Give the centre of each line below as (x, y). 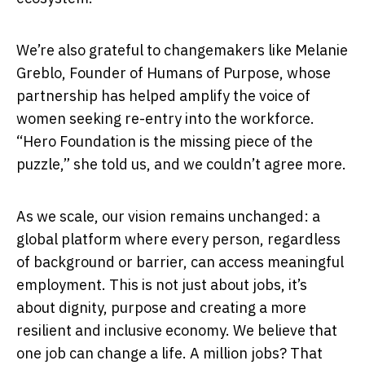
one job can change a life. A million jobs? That (169, 353)
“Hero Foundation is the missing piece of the (165, 141)
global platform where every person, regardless (178, 239)
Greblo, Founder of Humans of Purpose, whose (174, 73)
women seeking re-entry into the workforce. (165, 118)
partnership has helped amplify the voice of (163, 95)
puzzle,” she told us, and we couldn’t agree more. (181, 164)
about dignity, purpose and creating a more (161, 307)
